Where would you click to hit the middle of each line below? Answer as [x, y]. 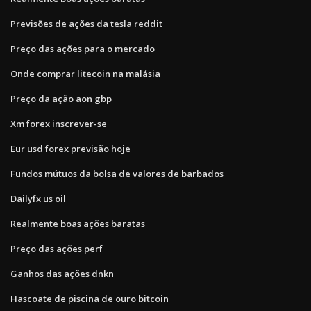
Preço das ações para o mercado [83, 48]
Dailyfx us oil [38, 198]
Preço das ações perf [57, 248]
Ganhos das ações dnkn [62, 273]
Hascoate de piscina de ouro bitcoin [90, 298]
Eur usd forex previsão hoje [70, 148]
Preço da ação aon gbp [61, 98]
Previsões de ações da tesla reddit [86, 23]
